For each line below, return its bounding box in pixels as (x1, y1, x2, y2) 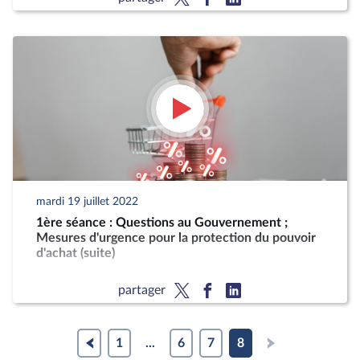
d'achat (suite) (36, 247, 116, 260)
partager (117, 283, 166, 297)
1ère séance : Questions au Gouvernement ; (36, 216, 288, 229)
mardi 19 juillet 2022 (36, 195, 139, 207)
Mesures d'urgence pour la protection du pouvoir (36, 231, 317, 244)
